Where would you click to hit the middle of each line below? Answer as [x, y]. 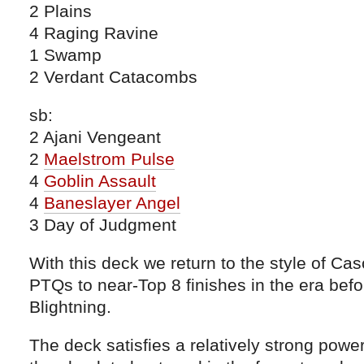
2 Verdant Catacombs [113, 76]
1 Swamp [65, 54]
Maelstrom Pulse [109, 158]
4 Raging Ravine [94, 32]
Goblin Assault [100, 180]
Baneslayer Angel [112, 202]
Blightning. [70, 306]
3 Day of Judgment [103, 224]
